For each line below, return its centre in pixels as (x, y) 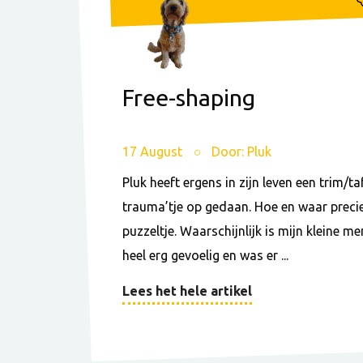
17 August (154, 152)
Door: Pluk (241, 152)
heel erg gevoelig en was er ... (205, 256)
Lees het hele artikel (187, 291)
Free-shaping (189, 98)
